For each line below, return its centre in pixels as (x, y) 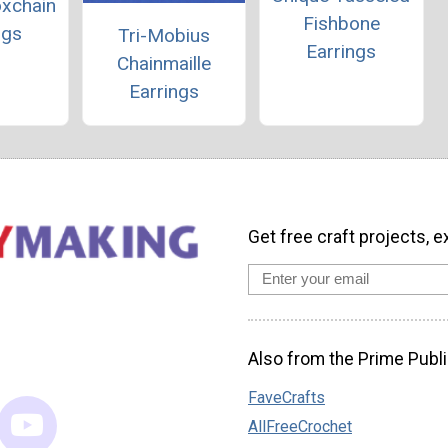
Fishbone (341, 23)
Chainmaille (163, 64)
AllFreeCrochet (300, 427)
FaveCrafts (286, 398)
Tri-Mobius (163, 36)
